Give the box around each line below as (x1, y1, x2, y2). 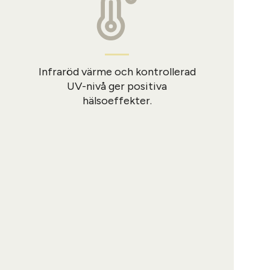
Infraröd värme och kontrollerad (38, 64, 196, 78)
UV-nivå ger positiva (67, 79, 167, 93)
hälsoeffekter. (82, 93, 152, 107)
